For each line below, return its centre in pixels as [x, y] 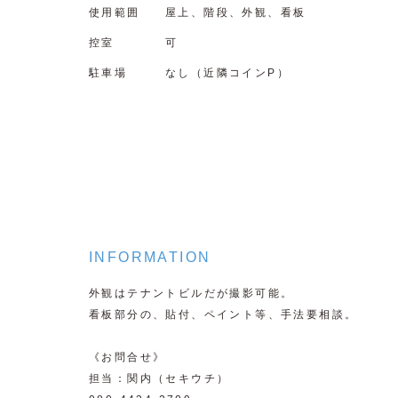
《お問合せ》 [127, 357]
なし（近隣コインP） [227, 72]
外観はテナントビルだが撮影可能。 [191, 293]
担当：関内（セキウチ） [159, 378]
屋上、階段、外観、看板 [236, 12]
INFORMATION [150, 257]
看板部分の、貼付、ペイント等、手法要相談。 [223, 314]
